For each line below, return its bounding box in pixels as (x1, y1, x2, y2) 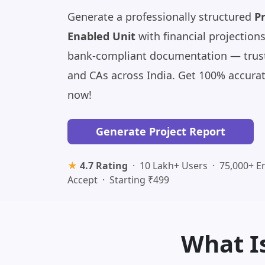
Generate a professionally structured (67, 9, 254, 24)
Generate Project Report (96, 124, 225, 138)
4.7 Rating (80, 159, 128, 172)
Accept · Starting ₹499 (67, 173, 169, 186)
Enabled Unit (67, 29, 135, 43)
